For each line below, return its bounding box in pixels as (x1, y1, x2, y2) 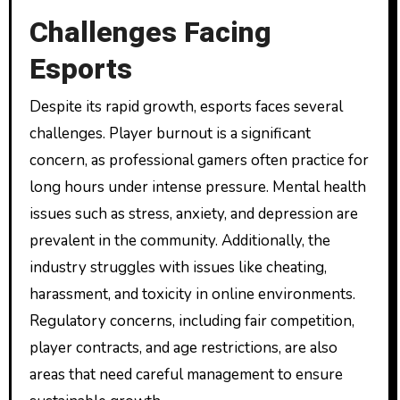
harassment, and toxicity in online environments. (29, 283, 355, 304)
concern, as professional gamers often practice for (29, 149, 369, 171)
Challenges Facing (29, 12, 271, 54)
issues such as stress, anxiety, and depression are (29, 203, 358, 224)
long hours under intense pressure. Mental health (29, 176, 366, 197)
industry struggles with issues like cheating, (29, 256, 327, 278)
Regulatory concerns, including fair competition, (29, 310, 354, 331)
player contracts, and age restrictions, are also (29, 337, 337, 358)
